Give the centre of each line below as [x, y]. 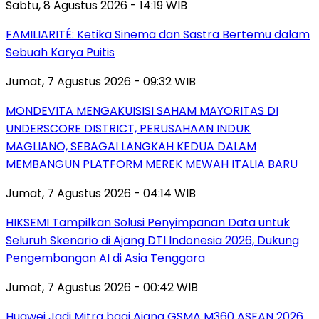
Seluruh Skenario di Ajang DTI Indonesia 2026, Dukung [152, 241]
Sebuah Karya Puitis [60, 53]
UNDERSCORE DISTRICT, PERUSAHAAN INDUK [128, 129]
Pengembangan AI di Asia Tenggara [105, 258]
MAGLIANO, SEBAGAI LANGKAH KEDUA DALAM [131, 147]
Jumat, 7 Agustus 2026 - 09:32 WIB [101, 82]
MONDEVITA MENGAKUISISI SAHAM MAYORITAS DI [142, 111]
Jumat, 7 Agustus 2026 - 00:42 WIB [102, 288]
